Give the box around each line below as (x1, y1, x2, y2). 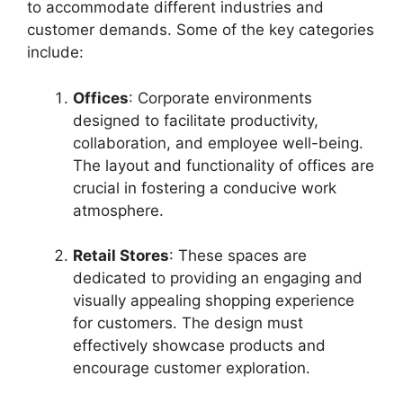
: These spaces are (169, 246, 307, 264)
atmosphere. (73, 201, 164, 219)
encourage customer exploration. (73, 359, 310, 377)
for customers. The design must (73, 314, 303, 332)
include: (27, 43, 84, 61)
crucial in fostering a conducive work (73, 178, 336, 197)
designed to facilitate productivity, (73, 111, 318, 130)
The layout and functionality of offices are (73, 156, 374, 175)
